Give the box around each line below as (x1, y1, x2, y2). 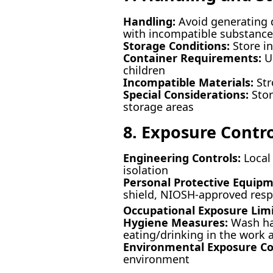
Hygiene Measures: (122, 215, 228, 230)
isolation (122, 163, 168, 178)
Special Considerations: (122, 87, 249, 102)
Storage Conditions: (122, 38, 230, 53)
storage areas (122, 99, 194, 114)
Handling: (122, 13, 175, 29)
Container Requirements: (122, 50, 261, 65)
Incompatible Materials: (122, 74, 253, 90)
